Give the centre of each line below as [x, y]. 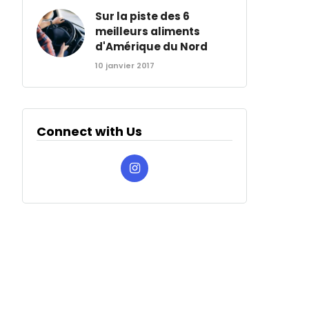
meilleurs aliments [148, 31]
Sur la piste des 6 [143, 16]
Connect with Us [90, 131]
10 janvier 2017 [125, 66]
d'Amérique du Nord [152, 47]
